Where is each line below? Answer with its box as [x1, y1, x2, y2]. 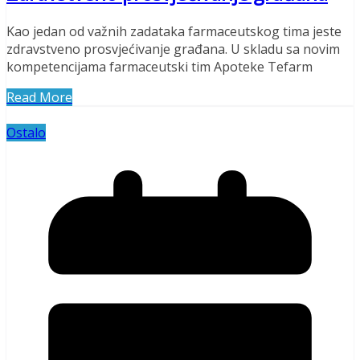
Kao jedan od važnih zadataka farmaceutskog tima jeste [6, 22, 342, 40]
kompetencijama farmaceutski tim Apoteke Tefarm [6, 57, 313, 76]
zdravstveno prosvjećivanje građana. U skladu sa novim [6, 39, 340, 58]
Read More [6, 88, 72, 106]
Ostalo [6, 123, 46, 141]
